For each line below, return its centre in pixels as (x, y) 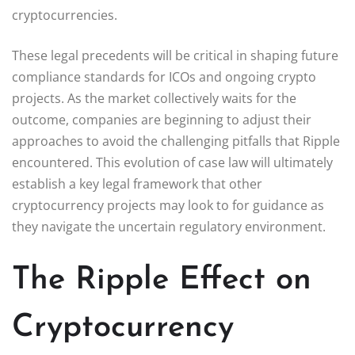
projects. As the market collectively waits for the (154, 98)
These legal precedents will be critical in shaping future (175, 55)
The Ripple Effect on (162, 280)
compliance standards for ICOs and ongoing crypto (164, 76)
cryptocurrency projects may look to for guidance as (168, 205)
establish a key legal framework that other (137, 183)
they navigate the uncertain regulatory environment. (169, 226)
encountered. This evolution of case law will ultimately (172, 162)
